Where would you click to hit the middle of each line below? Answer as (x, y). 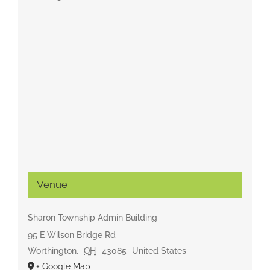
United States (159, 251)
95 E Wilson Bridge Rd (71, 235)
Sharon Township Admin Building (92, 218)
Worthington (52, 251)
